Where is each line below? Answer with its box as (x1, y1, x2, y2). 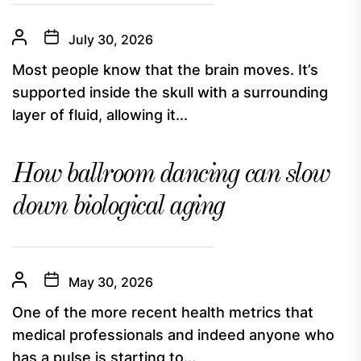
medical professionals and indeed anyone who (12, 326, 334, 343)
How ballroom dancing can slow (12, 161, 329, 189)
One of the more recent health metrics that (12, 304, 313, 321)
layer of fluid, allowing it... (12, 106, 188, 123)
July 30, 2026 (68, 31, 153, 48)
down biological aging (12, 193, 224, 221)
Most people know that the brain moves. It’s (12, 61, 318, 78)
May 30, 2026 (68, 274, 153, 290)
